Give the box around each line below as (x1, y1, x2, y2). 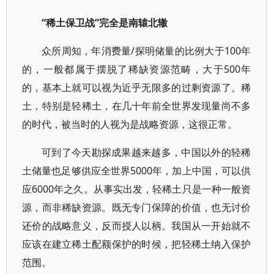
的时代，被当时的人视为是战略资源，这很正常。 (22, 117, 237, 131)
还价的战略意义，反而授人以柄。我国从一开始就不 (22, 219, 251, 232)
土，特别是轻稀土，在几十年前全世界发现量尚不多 (22, 99, 251, 113)
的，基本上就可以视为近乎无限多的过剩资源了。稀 (22, 81, 251, 94)
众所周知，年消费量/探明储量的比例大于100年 (42, 44, 251, 57)
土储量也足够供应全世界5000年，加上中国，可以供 (22, 164, 251, 177)
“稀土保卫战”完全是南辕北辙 (42, 16, 168, 29)
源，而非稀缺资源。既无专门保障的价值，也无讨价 (22, 201, 251, 214)
